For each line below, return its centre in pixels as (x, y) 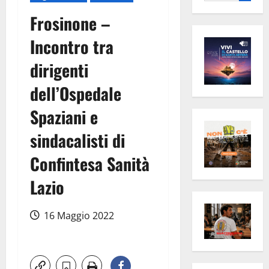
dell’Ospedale (76, 94)
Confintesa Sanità (90, 164)
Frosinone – (70, 23)
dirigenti (59, 70)
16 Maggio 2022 (78, 216)
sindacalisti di (77, 141)
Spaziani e (64, 117)
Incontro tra (72, 47)
